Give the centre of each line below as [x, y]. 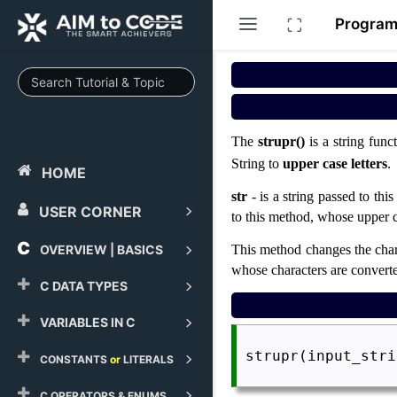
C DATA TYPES [84, 286]
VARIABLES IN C [88, 322]
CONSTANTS [75, 359]
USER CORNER [90, 212]
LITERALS [147, 359]
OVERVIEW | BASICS [101, 249]
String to [257, 164]
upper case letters [335, 164]
